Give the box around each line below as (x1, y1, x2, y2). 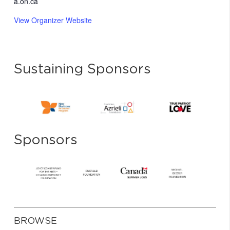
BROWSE (14, 216, 57, 226)
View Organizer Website (14, 14, 92, 25)
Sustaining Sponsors (14, 62, 151, 76)
